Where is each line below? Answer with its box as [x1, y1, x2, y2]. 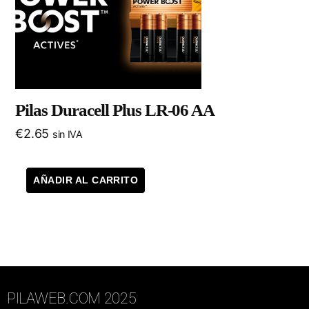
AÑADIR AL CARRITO [33, 175, 139, 186]
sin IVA [52, 128, 83, 141]
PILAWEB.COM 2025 [7, 290, 137, 308]
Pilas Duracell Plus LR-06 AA [15, 101, 215, 120]
